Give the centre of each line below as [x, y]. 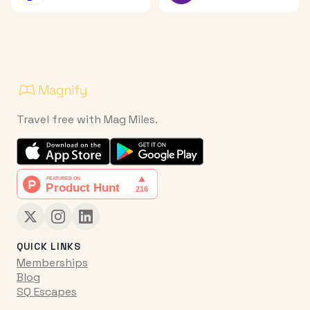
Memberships [52, 263]
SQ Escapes [47, 292]
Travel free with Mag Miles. [87, 120]
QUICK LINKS [49, 247]
